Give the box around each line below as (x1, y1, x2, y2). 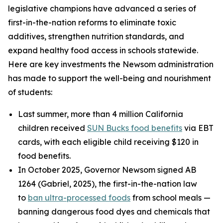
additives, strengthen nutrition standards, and (8, 31, 184, 41)
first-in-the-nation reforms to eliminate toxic (8, 17, 176, 27)
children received (18, 123, 87, 133)
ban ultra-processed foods (28, 193, 130, 203)
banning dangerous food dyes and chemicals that (18, 207, 210, 217)
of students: (8, 87, 52, 97)
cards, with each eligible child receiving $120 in (18, 137, 199, 147)
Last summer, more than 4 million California (18, 109, 183, 119)
